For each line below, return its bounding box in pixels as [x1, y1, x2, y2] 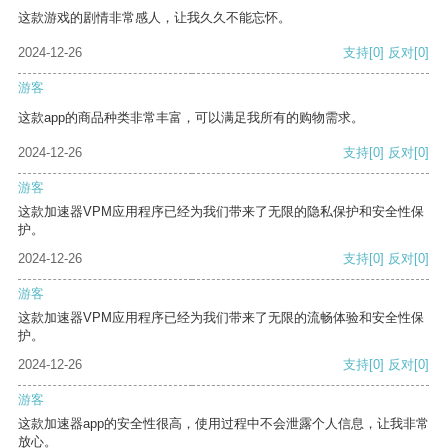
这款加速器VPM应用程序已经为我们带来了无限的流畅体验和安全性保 [18, 310, 424, 326]
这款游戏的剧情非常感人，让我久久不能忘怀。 [18, 10, 291, 26]
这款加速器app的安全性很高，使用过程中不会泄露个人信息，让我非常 [18, 416, 429, 432]
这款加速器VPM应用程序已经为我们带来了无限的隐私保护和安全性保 [18, 204, 424, 220]
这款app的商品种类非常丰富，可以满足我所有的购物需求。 [18, 110, 364, 126]
